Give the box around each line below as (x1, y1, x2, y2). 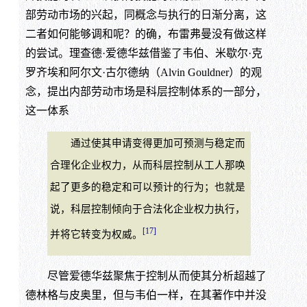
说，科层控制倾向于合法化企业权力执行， (49, 203, 245, 214)
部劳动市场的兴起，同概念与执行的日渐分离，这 (25, 8, 267, 21)
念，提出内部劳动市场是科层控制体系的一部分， (25, 85, 267, 97)
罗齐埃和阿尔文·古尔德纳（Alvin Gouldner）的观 (25, 66, 262, 78)
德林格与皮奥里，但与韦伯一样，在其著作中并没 (25, 289, 267, 302)
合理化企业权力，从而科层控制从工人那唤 (49, 159, 245, 171)
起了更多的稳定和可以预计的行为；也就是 (49, 181, 245, 193)
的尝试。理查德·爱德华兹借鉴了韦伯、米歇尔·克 (25, 47, 262, 59)
